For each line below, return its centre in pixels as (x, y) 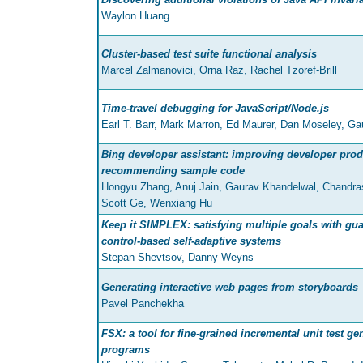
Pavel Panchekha (143, 304)
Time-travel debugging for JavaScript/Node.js (215, 109)
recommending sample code (173, 171)
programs (126, 350)
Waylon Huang (135, 16)
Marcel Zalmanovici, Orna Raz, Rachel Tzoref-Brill (219, 70)
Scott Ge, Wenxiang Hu (157, 203)
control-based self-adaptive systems (191, 241)
